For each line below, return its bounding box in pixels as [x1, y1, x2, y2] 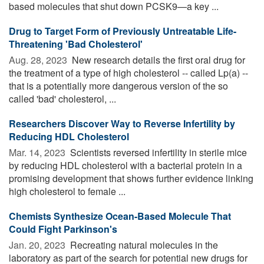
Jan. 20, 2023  [9, 237, 68, 252]
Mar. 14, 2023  [9, 145, 68, 159]
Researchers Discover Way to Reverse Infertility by [9, 116, 235, 130]
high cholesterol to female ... [9, 184, 126, 198]
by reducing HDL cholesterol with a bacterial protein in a [9, 158, 242, 172]
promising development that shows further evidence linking [9, 171, 253, 185]
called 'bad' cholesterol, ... [9, 91, 116, 105]
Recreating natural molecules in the [68, 237, 218, 252]
